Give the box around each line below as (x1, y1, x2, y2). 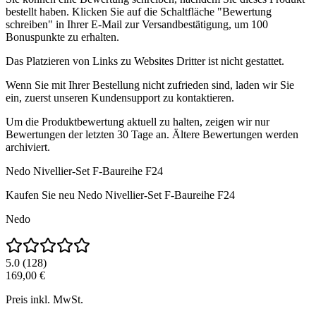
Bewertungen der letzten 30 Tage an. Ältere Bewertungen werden (6, 128, 298, 141)
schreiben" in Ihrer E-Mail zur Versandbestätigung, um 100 (6, 18, 268, 31)
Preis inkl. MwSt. (6, 293, 83, 306)
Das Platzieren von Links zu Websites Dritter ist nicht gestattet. (6, 55, 284, 68)
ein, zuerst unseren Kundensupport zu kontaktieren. (6, 92, 234, 104)
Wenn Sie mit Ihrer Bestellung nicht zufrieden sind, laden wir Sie (6, 79, 294, 92)
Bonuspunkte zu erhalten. (6, 31, 119, 44)
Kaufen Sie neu (6, 189, 75, 202)
